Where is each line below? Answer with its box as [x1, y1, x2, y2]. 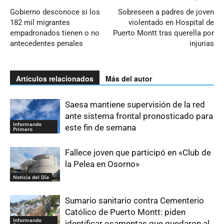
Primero [13, 125, 32, 133]
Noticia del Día [13, 173, 49, 181]
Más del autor [105, 73, 152, 84]
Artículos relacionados [16, 73, 93, 84]
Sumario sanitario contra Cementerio [65, 195, 204, 206]
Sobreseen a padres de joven [118, 7, 214, 17]
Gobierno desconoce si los [10, 7, 100, 17]
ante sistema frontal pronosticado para [65, 111, 213, 121]
